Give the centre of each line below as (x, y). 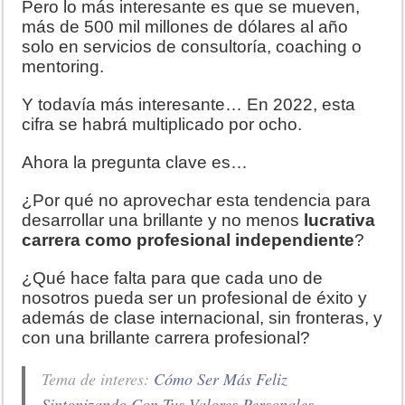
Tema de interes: (98, 379)
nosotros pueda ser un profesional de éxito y (195, 298)
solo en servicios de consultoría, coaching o (192, 47)
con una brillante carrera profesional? (166, 338)
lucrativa (338, 221)
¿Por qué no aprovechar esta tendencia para (197, 201)
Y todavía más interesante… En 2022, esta (189, 105)
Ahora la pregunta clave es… (135, 163)
